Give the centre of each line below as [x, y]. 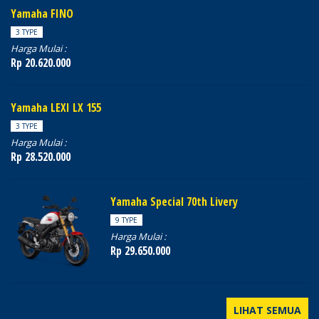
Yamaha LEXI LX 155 [56, 108]
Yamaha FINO [42, 14]
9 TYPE [126, 220]
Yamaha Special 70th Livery [174, 202]
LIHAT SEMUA [267, 310]
